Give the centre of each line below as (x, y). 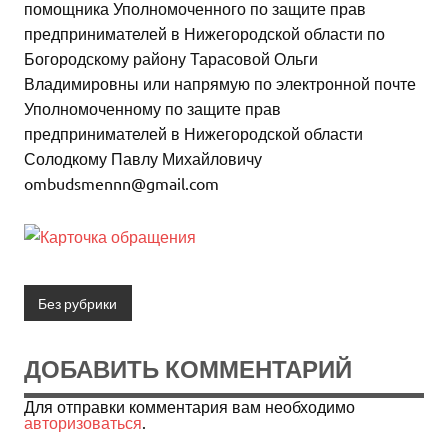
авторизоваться (83, 422)
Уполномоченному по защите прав (152, 108)
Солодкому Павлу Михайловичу (143, 158)
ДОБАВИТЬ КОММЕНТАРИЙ (188, 368)
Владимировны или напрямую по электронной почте (220, 83)
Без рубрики (78, 302)
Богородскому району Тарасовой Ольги (171, 58)
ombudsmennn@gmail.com (121, 183)
